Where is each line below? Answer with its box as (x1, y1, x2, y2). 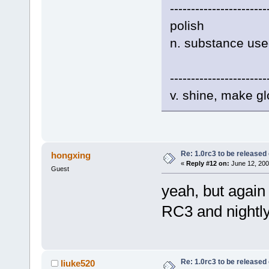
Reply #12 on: (186, 160, 229, 168)
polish (169, 19, 204, 33)
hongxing (51, 150, 91, 161)
